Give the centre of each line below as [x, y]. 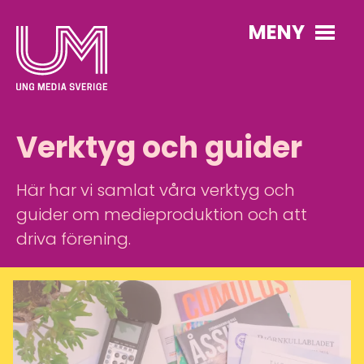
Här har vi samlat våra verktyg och [156, 190]
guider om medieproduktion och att [162, 214]
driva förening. [74, 239]
